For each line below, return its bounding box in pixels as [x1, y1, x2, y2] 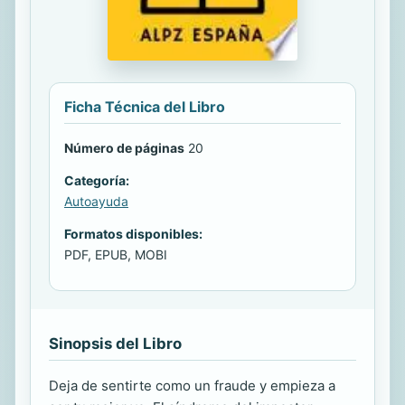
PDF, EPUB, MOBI [64, 246, 167, 262]
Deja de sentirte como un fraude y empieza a [49, 376, 335, 394]
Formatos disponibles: [64, 225, 202, 241]
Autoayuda [64, 193, 128, 209]
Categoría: [64, 172, 129, 188]
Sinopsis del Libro [49, 334, 182, 353]
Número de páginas [64, 139, 184, 155]
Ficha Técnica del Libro [64, 97, 225, 116]
